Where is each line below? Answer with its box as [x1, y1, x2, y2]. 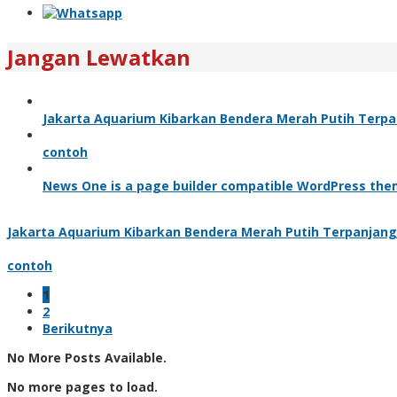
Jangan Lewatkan [7, 42, 191, 72]
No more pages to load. [7, 378, 158, 395]
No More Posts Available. [7, 348, 167, 366]
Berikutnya [43, 319, 113, 337]
